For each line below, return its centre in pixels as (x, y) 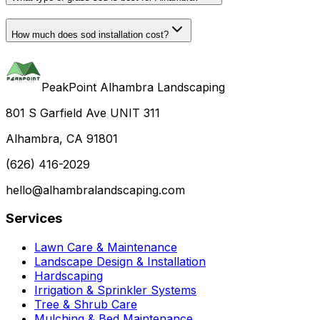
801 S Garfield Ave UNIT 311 (83, 112)
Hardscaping (69, 276)
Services (34, 219)
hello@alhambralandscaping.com (95, 190)
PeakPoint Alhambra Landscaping (133, 87)
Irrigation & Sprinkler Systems (115, 290)
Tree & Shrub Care (86, 305)
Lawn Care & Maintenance (106, 247)
